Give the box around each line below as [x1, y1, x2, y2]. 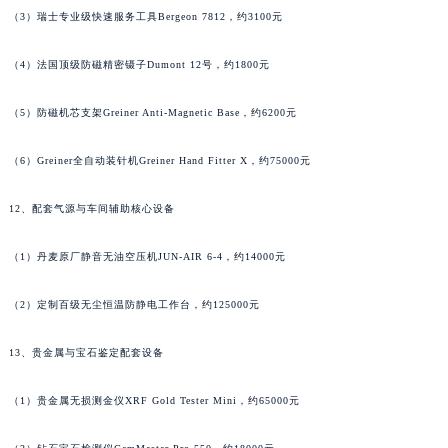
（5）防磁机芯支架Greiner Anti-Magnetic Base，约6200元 [8, 124, 297, 136]
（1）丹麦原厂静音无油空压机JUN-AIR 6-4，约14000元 [8, 268, 286, 280]
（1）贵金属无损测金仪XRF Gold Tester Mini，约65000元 [8, 412, 300, 424]
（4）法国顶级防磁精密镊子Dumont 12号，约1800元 [8, 76, 270, 88]
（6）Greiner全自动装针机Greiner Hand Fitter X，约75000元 [8, 172, 311, 184]
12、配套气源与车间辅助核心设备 [8, 220, 175, 232]
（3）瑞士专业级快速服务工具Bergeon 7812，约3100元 [8, 28, 283, 40]
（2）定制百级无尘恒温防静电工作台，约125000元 [8, 316, 260, 328]
